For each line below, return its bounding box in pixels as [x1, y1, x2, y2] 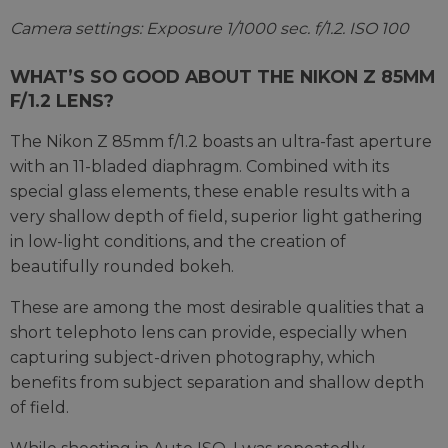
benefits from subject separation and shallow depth [10, 372, 424, 392]
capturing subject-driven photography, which [10, 347, 375, 367]
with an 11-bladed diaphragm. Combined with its [10, 156, 389, 176]
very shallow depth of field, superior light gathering [10, 206, 423, 226]
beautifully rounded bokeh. [10, 256, 234, 276]
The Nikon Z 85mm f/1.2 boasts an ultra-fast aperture [10, 131, 432, 151]
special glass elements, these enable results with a [10, 181, 410, 201]
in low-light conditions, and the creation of [10, 231, 346, 251]
